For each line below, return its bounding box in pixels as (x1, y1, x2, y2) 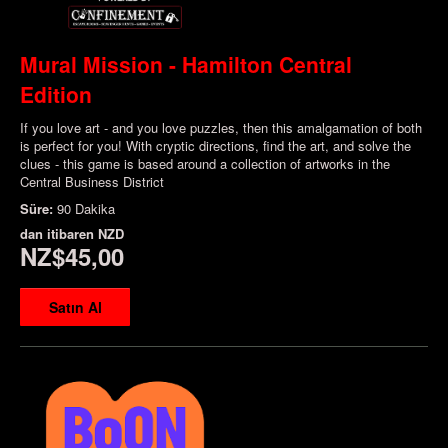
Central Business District (20, 171, 164, 191)
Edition (20, 78, 92, 109)
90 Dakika (57, 198, 115, 218)
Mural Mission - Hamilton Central (20, 48, 352, 79)
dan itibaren (20, 223, 98, 243)
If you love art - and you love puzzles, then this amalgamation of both (20, 117, 422, 137)
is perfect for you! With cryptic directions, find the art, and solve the (20, 135, 411, 155)
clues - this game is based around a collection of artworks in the (20, 153, 390, 173)
